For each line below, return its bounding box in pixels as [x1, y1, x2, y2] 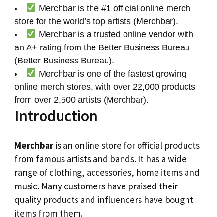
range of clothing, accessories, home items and [15, 167, 200, 179]
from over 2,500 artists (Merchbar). [15, 94, 149, 105]
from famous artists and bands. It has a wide [15, 153, 186, 165]
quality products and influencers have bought [15, 194, 193, 206]
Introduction [15, 106, 98, 125]
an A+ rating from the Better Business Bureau [15, 42, 190, 52]
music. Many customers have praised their [15, 180, 178, 192]
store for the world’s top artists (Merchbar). [15, 16, 178, 26]
